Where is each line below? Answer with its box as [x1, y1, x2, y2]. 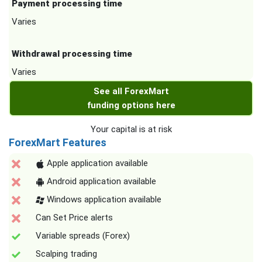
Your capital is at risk [90, 124, 172, 135]
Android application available [44, 176, 156, 187]
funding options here [87, 100, 175, 111]
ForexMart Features [9, 136, 106, 149]
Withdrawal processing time [12, 49, 132, 60]
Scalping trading [36, 249, 97, 260]
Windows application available [44, 194, 161, 205]
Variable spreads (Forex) [36, 230, 130, 242]
